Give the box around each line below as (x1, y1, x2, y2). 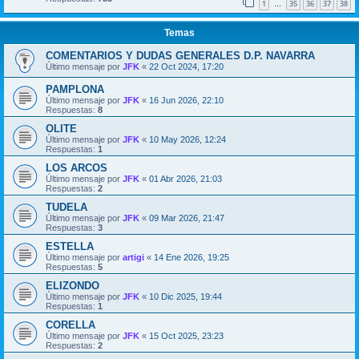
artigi (123, 252, 144, 262)
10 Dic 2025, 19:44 (149, 291, 222, 301)
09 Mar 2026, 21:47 (149, 212, 224, 223)
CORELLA (46, 318, 95, 331)
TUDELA (46, 200, 87, 213)
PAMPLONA (46, 83, 104, 95)
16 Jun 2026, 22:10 (149, 95, 224, 105)
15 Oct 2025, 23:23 (149, 330, 224, 341)
